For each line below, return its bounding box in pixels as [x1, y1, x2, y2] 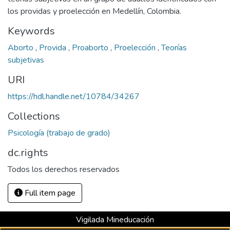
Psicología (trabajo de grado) [8, 127, 110, 139]
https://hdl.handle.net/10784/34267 [8, 91, 140, 102]
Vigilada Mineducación [76, 214, 154, 225]
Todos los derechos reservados [8, 164, 120, 175]
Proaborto [72, 42, 110, 53]
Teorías [161, 42, 187, 53]
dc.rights [8, 146, 48, 160]
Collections [8, 109, 60, 123]
